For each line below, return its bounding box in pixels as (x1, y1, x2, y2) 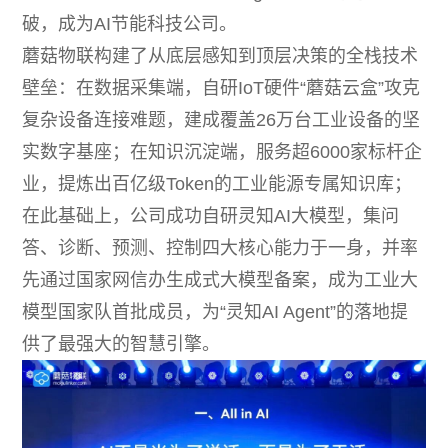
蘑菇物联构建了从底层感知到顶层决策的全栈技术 (22, 46, 419, 67)
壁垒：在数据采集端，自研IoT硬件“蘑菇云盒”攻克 (22, 78, 421, 99)
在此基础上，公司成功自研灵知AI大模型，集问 (22, 206, 400, 227)
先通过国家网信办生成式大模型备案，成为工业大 (22, 270, 419, 291)
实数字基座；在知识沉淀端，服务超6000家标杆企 (22, 142, 423, 163)
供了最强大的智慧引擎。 (22, 334, 221, 355)
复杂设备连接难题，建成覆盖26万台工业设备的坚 (22, 110, 421, 131)
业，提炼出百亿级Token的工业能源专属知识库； (22, 174, 413, 195)
